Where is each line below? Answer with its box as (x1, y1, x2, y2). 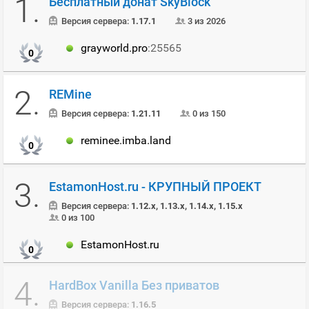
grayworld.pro (81, 41, 148, 54)
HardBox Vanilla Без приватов (49, 278, 219, 292)
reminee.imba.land (81, 134, 171, 147)
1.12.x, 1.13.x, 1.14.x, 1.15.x (131, 201, 243, 211)
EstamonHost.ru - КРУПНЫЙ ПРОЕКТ (49, 179, 261, 194)
